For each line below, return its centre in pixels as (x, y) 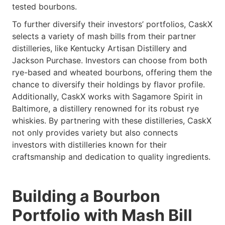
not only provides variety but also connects (95, 132)
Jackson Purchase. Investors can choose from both (109, 60)
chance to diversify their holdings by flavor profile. (108, 84)
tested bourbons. (44, 7)
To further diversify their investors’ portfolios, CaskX (112, 24)
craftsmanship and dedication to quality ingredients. (111, 156)
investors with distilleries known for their (89, 144)
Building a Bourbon (86, 196)
